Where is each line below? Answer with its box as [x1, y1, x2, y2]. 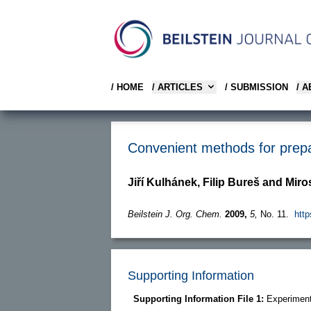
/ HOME [111, 81, 144, 92]
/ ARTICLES [152, 81, 203, 92]
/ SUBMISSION [225, 81, 288, 92]
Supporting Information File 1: [133, 293, 267, 304]
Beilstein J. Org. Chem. [128, 208, 222, 219]
